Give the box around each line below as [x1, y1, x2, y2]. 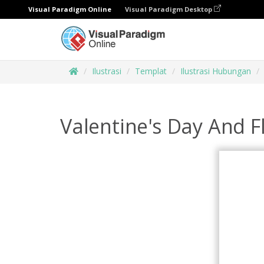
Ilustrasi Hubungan [180, 65, 251, 77]
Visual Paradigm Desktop [125, 5, 214, 14]
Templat [135, 65, 167, 77]
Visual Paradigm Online [28, 5, 111, 14]
